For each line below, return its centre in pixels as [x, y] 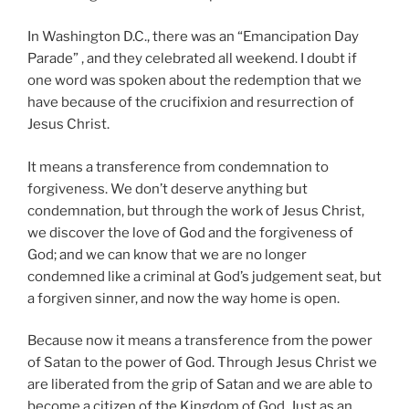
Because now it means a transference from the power [200, 341]
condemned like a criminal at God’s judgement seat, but [204, 276]
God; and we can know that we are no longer [167, 254]
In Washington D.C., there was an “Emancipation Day [193, 37]
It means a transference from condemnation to [178, 167]
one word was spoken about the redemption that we [194, 81]
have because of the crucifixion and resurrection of [191, 103]
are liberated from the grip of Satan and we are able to [200, 385]
